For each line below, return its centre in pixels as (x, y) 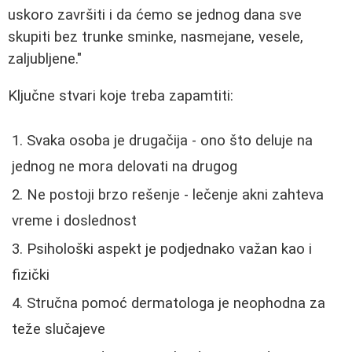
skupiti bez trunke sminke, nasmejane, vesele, (156, 37)
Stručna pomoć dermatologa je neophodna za (176, 303)
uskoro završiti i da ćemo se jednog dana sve (155, 15)
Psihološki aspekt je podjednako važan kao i (169, 249)
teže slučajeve (59, 329)
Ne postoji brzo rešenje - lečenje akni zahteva (175, 194)
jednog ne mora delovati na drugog (125, 166)
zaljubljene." (45, 59)
